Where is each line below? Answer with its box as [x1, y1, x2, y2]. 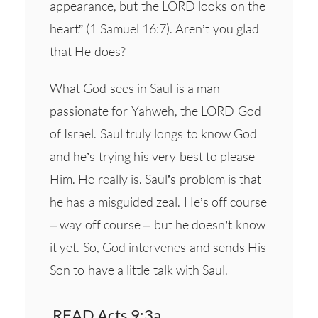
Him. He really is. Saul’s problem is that [50, 170, 262, 187]
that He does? [50, 43, 126, 59]
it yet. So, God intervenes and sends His [50, 238, 267, 255]
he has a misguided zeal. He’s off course [50, 193, 268, 209]
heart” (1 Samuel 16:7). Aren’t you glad [50, 20, 259, 36]
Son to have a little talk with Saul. [50, 261, 229, 278]
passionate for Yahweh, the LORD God [50, 102, 261, 119]
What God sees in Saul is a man [50, 79, 221, 96]
